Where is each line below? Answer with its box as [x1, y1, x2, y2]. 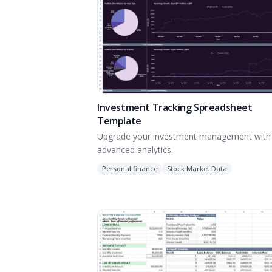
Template [97, 114, 141, 128]
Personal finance [102, 164, 157, 174]
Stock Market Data [167, 164, 227, 174]
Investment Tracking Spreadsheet [97, 101, 253, 115]
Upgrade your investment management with [97, 131, 271, 143]
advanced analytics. [97, 144, 173, 156]
